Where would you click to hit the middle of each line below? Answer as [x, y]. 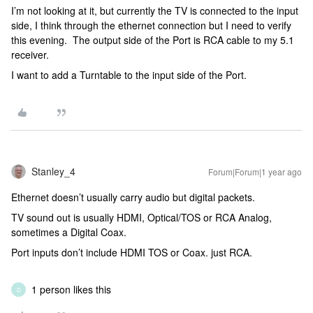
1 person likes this [71, 289]
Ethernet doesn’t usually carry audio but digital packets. [133, 197]
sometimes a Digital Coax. [69, 232]
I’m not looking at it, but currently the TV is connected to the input [155, 10]
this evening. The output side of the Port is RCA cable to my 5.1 [153, 40]
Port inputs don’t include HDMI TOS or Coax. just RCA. [132, 252]
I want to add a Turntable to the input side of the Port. [129, 75]
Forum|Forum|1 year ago [255, 172]
